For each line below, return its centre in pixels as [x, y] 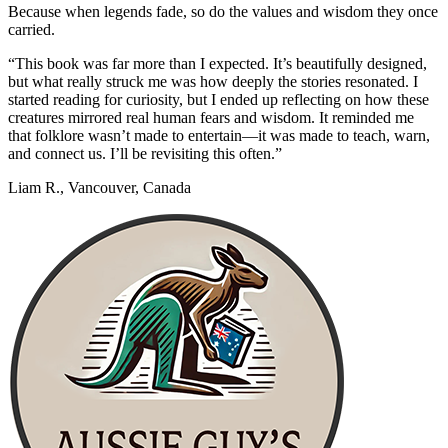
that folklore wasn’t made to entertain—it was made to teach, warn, [219, 135]
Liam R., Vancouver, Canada [99, 187]
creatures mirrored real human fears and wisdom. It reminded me [211, 117]
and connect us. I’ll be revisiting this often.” [145, 153]
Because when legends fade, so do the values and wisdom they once [223, 11]
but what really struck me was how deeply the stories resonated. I [213, 81]
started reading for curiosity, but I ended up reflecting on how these [218, 99]
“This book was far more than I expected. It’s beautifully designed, [217, 63]
